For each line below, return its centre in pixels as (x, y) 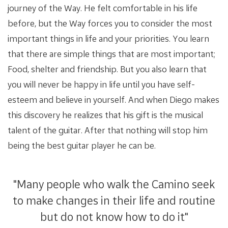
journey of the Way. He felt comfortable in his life (103, 8)
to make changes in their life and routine (114, 200)
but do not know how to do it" (114, 216)
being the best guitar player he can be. (82, 145)
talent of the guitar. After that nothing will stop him (108, 130)
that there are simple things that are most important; (111, 53)
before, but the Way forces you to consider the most (110, 23)
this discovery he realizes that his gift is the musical (105, 115)
